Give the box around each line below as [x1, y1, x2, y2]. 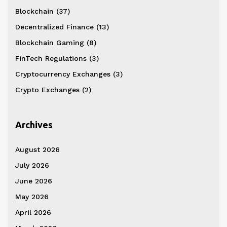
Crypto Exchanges [15, 85, 82, 94]
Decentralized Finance [15, 22, 96, 31]
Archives [15, 119, 53, 130]
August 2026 [15, 145, 60, 154]
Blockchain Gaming [15, 38, 87, 47]
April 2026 [15, 208, 51, 216]
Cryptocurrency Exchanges [15, 69, 113, 78]
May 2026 [15, 192, 49, 201]
